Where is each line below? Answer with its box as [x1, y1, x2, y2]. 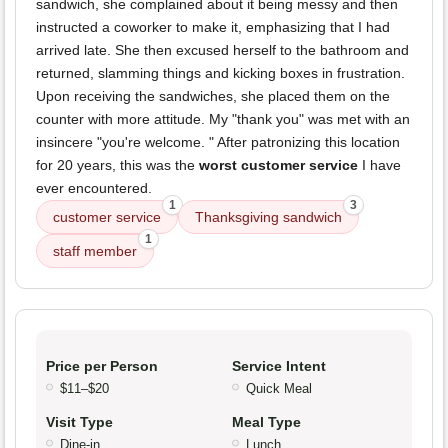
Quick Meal [246, 381, 312, 397]
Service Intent [232, 358, 326, 375]
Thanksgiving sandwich [195, 209, 342, 226]
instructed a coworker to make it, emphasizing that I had [36, 19, 390, 36]
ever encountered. [36, 180, 152, 197]
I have [358, 157, 401, 174]
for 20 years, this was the [36, 157, 199, 174]
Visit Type [46, 414, 113, 431]
